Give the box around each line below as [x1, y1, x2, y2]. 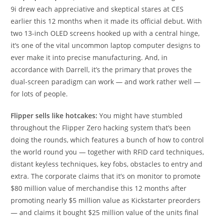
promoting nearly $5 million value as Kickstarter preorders [11, 196, 201, 205]
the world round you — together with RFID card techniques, [11, 147, 204, 156]
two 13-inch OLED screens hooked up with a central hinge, [11, 29, 200, 38]
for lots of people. [11, 89, 68, 98]
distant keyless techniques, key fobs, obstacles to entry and [11, 159, 203, 169]
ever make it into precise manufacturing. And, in [11, 53, 168, 62]
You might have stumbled [99, 111, 183, 120]
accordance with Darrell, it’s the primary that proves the [11, 65, 192, 74]
